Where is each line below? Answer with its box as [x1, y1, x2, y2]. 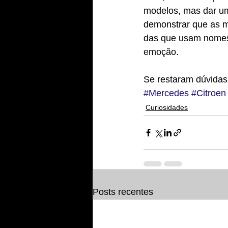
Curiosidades [146, 103, 188, 111]
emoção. [144, 47, 179, 57]
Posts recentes [93, 187, 153, 197]
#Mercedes [144, 88, 189, 98]
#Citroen [191, 88, 226, 98]
